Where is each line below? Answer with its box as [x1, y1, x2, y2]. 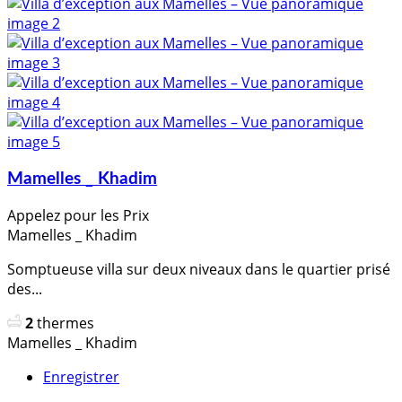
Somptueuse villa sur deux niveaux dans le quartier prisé [7, 259, 390, 280]
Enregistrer [43, 367, 119, 388]
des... [7, 279, 42, 300]
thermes [37, 313, 94, 334]
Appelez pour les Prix [7, 205, 149, 226]
